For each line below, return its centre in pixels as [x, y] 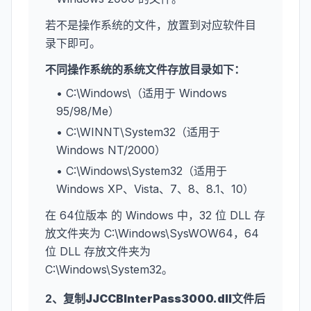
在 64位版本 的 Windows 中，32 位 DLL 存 [155, 215]
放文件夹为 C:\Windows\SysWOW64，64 [152, 233]
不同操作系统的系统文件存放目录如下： [145, 69]
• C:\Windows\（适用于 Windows [142, 93]
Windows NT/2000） [111, 150]
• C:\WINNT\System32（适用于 [138, 132]
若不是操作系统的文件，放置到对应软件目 [151, 25]
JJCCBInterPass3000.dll [159, 299]
